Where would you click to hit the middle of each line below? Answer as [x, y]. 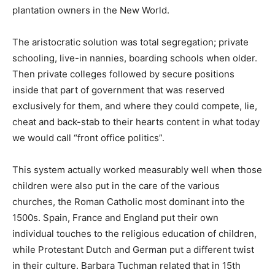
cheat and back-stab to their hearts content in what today [136, 122]
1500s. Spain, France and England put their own [115, 217]
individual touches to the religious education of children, [134, 233]
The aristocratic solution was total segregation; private [130, 42]
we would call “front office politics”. [88, 137]
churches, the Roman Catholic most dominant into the [129, 201]
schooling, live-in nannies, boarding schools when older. [135, 58]
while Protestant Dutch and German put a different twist [133, 249]
